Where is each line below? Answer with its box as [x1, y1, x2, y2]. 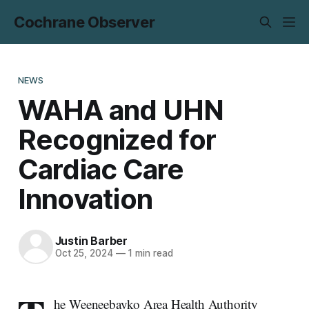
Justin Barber [54, 234, 128, 248]
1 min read [125, 248, 173, 259]
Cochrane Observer [14, 13, 155, 31]
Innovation [17, 181, 153, 216]
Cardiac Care [17, 152, 184, 186]
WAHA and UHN [17, 92, 224, 127]
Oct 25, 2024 [54, 248, 113, 259]
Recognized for [17, 122, 217, 157]
